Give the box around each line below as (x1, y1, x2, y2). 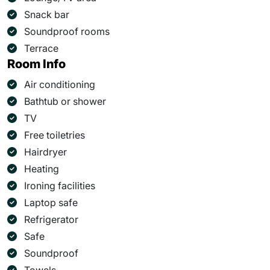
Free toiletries (24, 129, 85, 141)
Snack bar (24, 8, 69, 20)
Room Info (7, 57, 66, 71)
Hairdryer (24, 146, 67, 158)
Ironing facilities (24, 180, 95, 192)
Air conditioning (24, 78, 95, 90)
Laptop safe (24, 196, 78, 209)
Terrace (24, 42, 58, 54)
